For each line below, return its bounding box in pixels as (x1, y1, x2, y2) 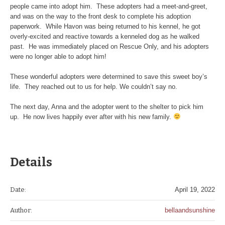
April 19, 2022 (175, 185, 215, 193)
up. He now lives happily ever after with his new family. (10, 113, 174, 121)
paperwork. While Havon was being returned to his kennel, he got (10, 22, 201, 30)
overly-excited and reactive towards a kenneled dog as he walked (10, 32, 200, 40)
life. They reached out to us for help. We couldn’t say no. (10, 82, 178, 90)
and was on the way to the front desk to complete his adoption (10, 12, 191, 20)
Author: (10, 206, 32, 214)
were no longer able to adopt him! (10, 52, 107, 60)
